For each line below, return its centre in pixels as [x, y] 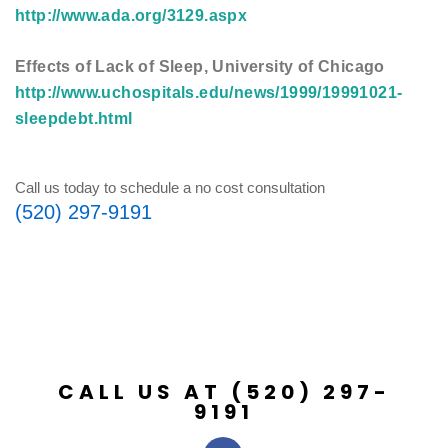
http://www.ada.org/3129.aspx [131, 15]
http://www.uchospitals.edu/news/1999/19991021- [209, 92]
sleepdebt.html [74, 118]
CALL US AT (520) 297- [224, 392]
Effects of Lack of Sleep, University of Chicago [200, 66]
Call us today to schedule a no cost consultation [170, 187]
